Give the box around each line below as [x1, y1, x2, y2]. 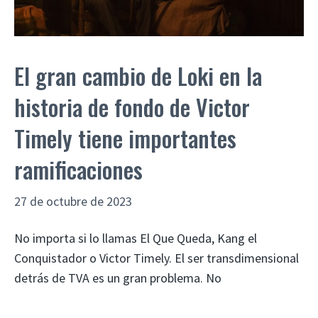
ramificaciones [14, 152, 143, 186]
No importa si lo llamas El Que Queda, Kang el [14, 229, 257, 246]
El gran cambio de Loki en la [14, 58, 262, 92]
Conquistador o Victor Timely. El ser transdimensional [14, 249, 299, 266]
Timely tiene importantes [14, 121, 236, 155]
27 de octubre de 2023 [14, 192, 132, 209]
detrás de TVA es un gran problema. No [14, 269, 221, 286]
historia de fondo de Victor [14, 89, 250, 124]
